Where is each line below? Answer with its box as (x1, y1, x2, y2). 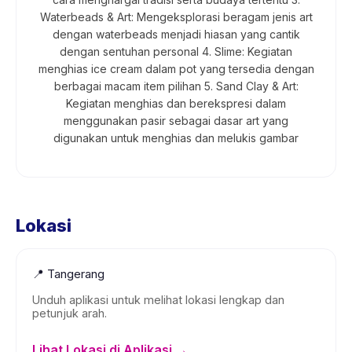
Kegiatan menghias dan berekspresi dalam (66, 97, 286, 110)
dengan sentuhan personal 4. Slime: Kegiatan (60, 45, 292, 58)
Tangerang (47, 266, 104, 281)
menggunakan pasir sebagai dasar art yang (64, 114, 288, 127)
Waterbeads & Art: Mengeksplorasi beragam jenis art (39, 10, 313, 24)
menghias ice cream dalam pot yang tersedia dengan (38, 62, 314, 75)
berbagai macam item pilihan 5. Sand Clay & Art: (53, 79, 299, 93)
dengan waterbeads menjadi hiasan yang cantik (52, 27, 300, 41)
